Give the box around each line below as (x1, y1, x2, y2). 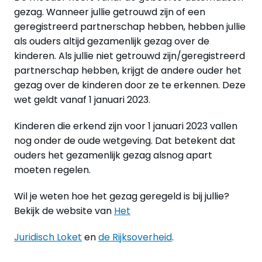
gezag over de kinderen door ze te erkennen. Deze (14, 78, 246, 92)
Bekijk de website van (14, 204, 114, 218)
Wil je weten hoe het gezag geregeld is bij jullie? (14, 189, 229, 204)
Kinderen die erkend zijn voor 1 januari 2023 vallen (14, 119, 237, 133)
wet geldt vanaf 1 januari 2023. (14, 93, 150, 107)
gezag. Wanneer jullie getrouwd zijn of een (14, 5, 205, 19)
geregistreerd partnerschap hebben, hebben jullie (14, 20, 246, 34)
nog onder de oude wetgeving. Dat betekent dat (14, 134, 236, 148)
